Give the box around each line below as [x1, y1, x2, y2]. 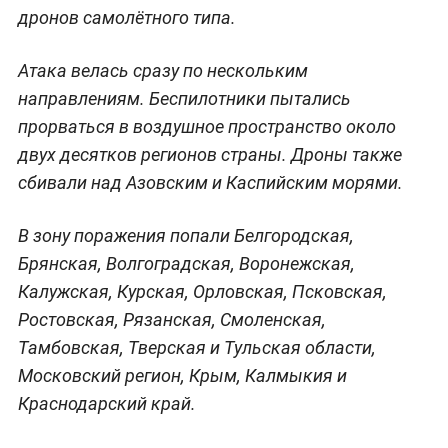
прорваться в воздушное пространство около [17, 115, 396, 137]
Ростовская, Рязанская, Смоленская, [17, 308, 326, 330]
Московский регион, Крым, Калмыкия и [17, 364, 347, 386]
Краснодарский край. [17, 392, 196, 414]
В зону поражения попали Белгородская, [17, 224, 354, 246]
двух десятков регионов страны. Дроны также [17, 143, 402, 165]
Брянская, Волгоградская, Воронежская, [17, 252, 355, 274]
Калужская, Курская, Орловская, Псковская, [17, 280, 387, 302]
